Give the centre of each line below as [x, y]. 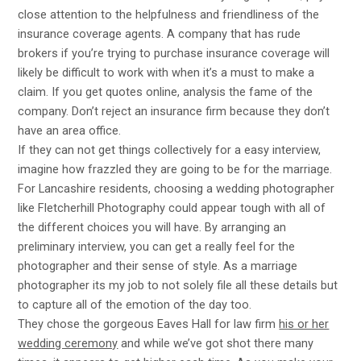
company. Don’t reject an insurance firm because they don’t [174, 112]
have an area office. [70, 131]
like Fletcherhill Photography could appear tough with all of [172, 208]
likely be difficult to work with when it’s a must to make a [166, 73]
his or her [304, 324]
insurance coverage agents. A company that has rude [160, 34]
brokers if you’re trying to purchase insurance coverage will [174, 54]
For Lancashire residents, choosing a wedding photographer [176, 189]
